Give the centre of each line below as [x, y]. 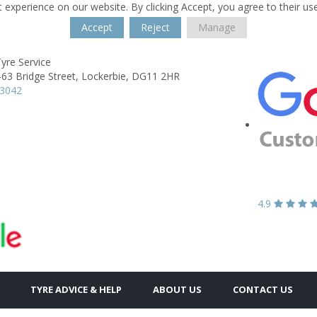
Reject [155, 27]
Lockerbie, [105, 76]
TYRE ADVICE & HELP [76, 289]
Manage [217, 27]
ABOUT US [177, 289]
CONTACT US [263, 289]
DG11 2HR [156, 76]
